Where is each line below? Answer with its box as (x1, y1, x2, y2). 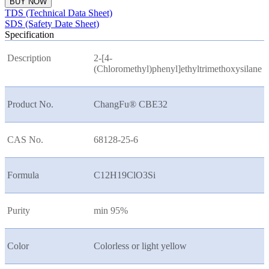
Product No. (7, 99, 53, 110)
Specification (5, 29, 54, 40)
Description (7, 53, 51, 64)
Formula (7, 170, 39, 181)
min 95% (94, 205, 128, 216)
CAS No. (7, 134, 43, 145)
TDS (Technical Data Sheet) (5, 8, 112, 19)
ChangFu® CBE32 (94, 99, 168, 110)
